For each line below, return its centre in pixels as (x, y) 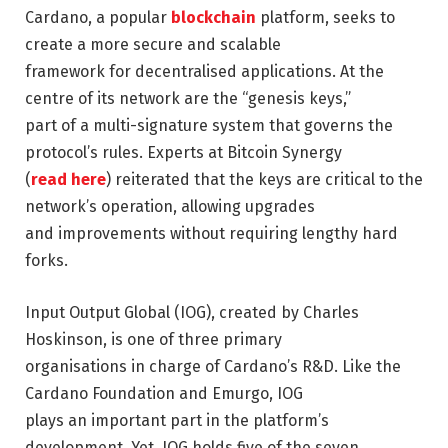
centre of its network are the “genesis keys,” (188, 98)
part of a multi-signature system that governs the (209, 125)
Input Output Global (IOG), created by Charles (192, 312)
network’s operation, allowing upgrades (170, 206)
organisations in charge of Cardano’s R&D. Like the (213, 366)
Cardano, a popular (98, 17)
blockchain (213, 17)
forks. (46, 260)
